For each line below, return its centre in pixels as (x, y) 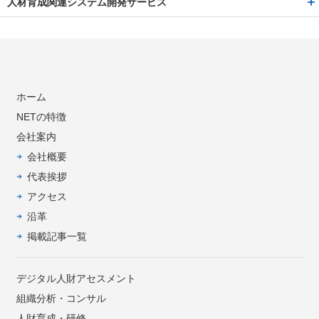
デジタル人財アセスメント (76, 278)
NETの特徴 (41, 116)
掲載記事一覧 (57, 236)
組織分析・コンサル (61, 298)
